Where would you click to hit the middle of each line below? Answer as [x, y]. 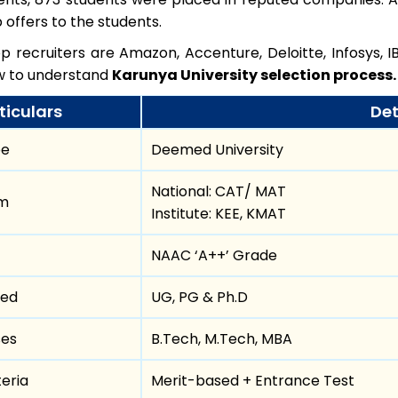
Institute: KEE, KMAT [219, 213]
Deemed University [217, 149]
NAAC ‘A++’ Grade [214, 255]
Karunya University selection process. [254, 75]
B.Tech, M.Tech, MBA [222, 338]
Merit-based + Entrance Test [253, 380]
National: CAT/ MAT [219, 191]
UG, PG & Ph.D [199, 297]
